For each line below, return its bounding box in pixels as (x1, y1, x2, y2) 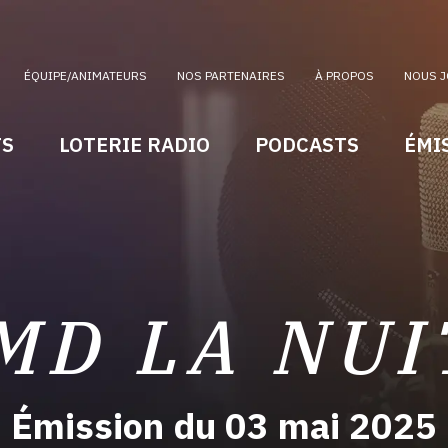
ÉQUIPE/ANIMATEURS (24, 68, 147, 84)
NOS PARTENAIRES (177, 68, 285, 84)
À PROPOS (315, 68, 374, 84)
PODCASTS (254, 130, 359, 158)
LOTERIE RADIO (58, 130, 210, 158)
